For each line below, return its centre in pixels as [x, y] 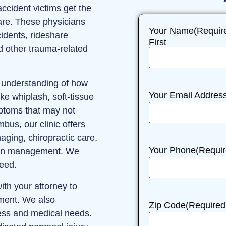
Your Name [171, 31]
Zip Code [167, 206]
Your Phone [172, 151]
